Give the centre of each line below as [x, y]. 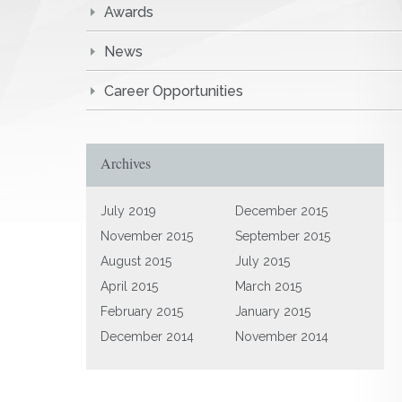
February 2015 [142, 311]
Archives [126, 163]
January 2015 [273, 311]
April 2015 [129, 286]
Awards [129, 12]
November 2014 [282, 336]
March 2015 [269, 286]
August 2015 [136, 261]
